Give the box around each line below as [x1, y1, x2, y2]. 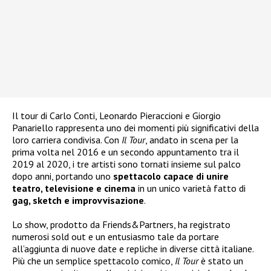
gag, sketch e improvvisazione [12, 194, 144, 207]
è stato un [198, 255, 243, 267]
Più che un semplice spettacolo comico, [12, 255, 175, 267]
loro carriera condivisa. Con [12, 134, 122, 146]
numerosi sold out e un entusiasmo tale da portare [12, 230, 219, 243]
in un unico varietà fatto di [135, 182, 246, 195]
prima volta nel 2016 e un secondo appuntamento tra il [12, 146, 239, 158]
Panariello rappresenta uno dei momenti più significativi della [12, 122, 259, 134]
